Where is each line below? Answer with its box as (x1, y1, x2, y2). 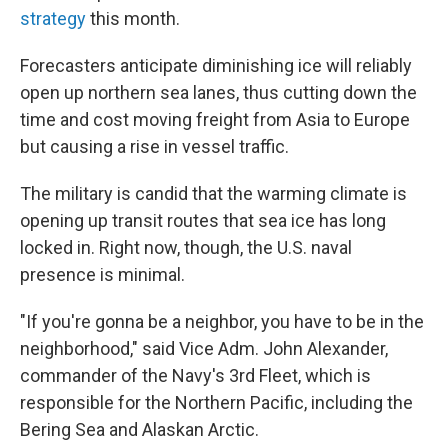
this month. (86, 8, 180, 29)
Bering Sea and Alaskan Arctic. (20, 419, 259, 440)
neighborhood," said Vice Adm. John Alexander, (20, 338, 388, 359)
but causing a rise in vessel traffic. (20, 136, 289, 157)
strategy (20, 8, 86, 29)
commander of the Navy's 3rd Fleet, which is (20, 365, 371, 386)
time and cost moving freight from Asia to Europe (20, 109, 410, 130)
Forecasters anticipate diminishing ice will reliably (20, 55, 412, 76)
